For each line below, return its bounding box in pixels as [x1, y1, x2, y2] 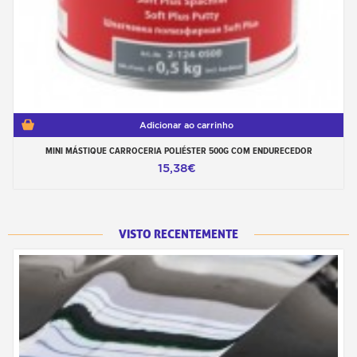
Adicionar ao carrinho [139, 120, 233, 131]
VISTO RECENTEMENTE [119, 227, 238, 242]
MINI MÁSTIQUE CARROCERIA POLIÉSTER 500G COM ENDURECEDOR [45, 145, 312, 157]
